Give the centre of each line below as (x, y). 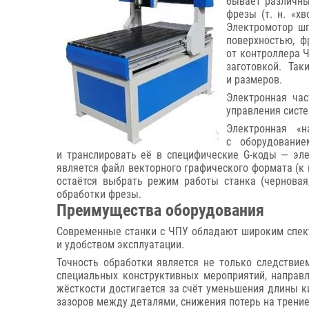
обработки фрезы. (99, 194)
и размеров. (254, 80)
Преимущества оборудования (160, 210)
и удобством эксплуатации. (120, 245)
